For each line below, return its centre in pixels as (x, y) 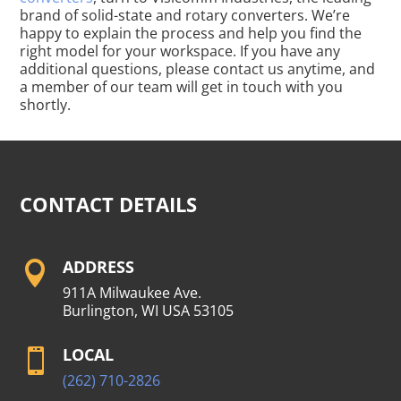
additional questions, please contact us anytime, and (198, 69)
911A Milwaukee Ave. (132, 293)
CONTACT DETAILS (109, 204)
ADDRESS (98, 267)
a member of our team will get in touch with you (182, 87)
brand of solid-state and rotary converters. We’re (185, 15)
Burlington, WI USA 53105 (148, 311)
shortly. (46, 105)
